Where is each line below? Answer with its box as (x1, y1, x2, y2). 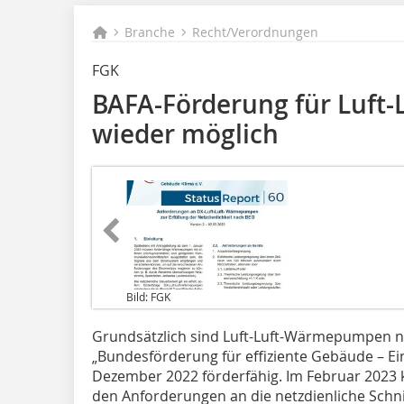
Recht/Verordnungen (192, 23, 319, 41)
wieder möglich (92, 117, 279, 151)
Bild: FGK (126, 289, 170, 304)
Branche (124, 23, 176, 41)
